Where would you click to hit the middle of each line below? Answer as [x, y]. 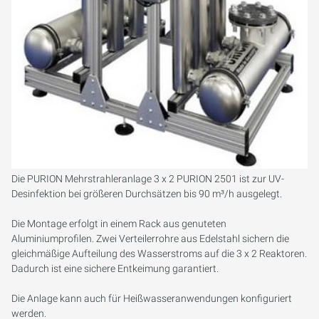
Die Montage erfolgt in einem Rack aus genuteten [119, 224]
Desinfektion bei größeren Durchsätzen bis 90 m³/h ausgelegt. [147, 194]
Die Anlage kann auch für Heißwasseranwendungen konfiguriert [152, 299]
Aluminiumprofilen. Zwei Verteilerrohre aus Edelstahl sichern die [150, 239]
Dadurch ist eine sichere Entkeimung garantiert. [115, 269]
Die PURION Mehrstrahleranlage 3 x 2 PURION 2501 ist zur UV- [148, 179]
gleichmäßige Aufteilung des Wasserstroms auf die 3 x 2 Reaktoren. [159, 254]
